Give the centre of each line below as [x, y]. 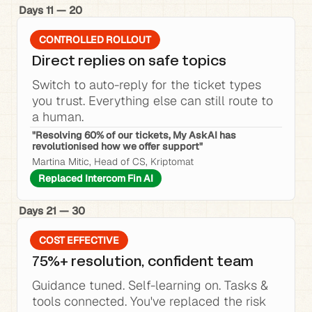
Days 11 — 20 [50, 10]
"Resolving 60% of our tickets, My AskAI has [134, 135]
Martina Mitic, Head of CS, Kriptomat [113, 162]
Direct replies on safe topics [129, 62]
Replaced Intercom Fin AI [96, 178]
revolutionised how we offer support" [117, 146]
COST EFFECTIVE [79, 240]
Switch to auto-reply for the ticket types [147, 85]
